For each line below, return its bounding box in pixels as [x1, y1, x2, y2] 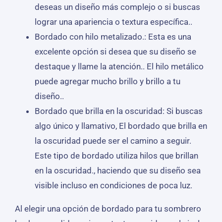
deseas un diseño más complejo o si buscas [34, 1, 200, 12]
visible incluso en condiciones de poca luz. [34, 180, 192, 190]
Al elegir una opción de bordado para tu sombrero [14, 203, 201, 214]
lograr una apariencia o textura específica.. [34, 16, 192, 27]
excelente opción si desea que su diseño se [34, 46, 196, 56]
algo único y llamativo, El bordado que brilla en [34, 120, 207, 131]
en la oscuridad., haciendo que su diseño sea [34, 165, 201, 175]
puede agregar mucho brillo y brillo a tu [34, 76, 180, 86]
